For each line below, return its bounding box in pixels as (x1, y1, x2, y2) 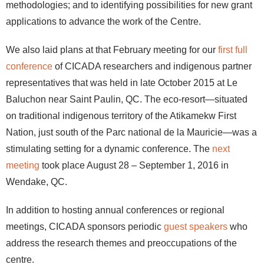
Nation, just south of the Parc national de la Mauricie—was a (6, 127, 257, 137)
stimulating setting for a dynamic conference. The (6, 144, 212, 154)
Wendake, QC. (6, 177, 67, 187)
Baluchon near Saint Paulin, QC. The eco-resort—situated (6, 94, 247, 104)
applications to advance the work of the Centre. (6, 16, 201, 27)
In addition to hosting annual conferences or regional (6, 205, 225, 215)
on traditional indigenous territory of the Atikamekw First (6, 111, 236, 121)
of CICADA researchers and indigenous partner (52, 61, 252, 71)
